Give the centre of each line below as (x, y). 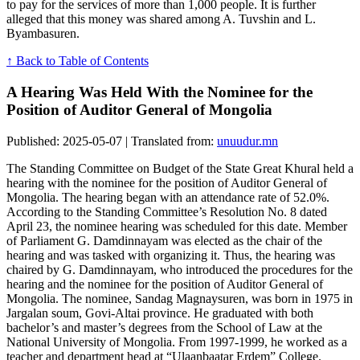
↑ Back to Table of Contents (78, 61)
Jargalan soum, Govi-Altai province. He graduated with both (160, 313)
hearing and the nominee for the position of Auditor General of (165, 284)
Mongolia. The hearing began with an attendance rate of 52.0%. (168, 197)
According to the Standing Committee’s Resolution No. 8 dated (167, 211)
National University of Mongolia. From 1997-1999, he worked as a (177, 342)
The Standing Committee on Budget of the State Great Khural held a (180, 168)
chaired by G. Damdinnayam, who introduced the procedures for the (180, 269)
